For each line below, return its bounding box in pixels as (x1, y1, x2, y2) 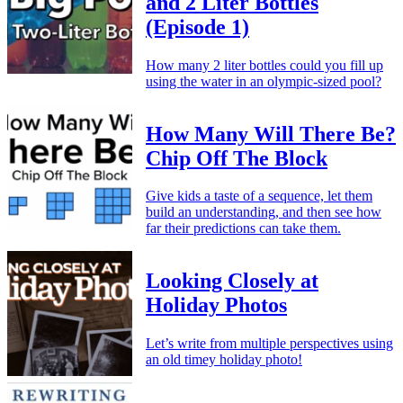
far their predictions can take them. (146, 220, 341, 237)
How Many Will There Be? (146, 121, 396, 146)
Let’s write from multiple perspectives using (146, 336, 393, 352)
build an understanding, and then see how (146, 204, 381, 220)
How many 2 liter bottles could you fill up (146, 57, 383, 73)
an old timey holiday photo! (146, 352, 302, 368)
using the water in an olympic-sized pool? (146, 73, 381, 89)
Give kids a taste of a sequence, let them (146, 188, 372, 204)
